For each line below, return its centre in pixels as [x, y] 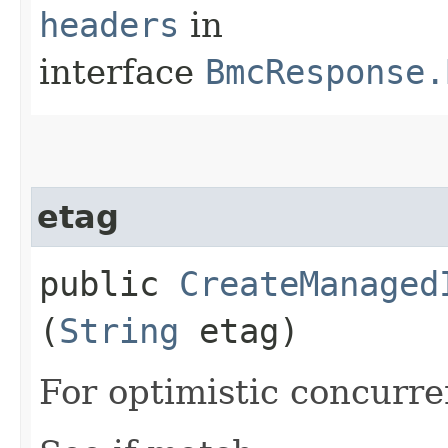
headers [109, 24]
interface [122, 71]
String [119, 330]
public [109, 283]
